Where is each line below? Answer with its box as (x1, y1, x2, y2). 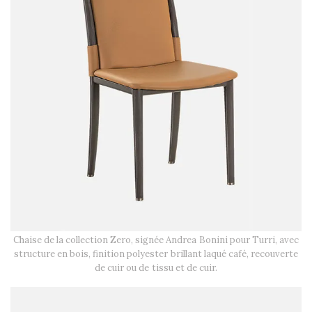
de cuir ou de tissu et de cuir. (95, 261, 217, 274)
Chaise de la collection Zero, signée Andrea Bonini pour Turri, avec (13, 233, 299, 246)
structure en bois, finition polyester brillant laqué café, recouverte (14, 247, 298, 260)
